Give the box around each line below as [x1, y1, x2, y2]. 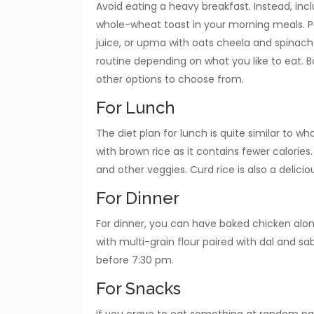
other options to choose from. [96, 71, 244, 86]
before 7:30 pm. [96, 252, 174, 267]
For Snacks [96, 278, 181, 299]
